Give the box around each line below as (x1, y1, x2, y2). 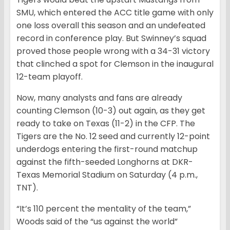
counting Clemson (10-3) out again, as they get (16, 105, 205, 117)
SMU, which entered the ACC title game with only (16, 7, 214, 19)
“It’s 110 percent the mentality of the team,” (16, 203, 191, 215)
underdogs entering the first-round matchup (16, 143, 198, 156)
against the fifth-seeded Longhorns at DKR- (16, 156, 193, 168)
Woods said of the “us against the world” (16, 216, 178, 228)
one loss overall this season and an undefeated (16, 20, 205, 32)
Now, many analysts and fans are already (16, 92, 182, 104)
